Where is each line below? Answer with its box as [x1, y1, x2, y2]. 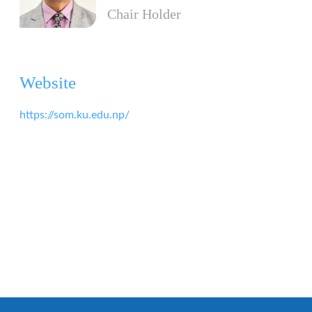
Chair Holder [107, 6, 181, 22]
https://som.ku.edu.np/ [19, 109, 130, 120]
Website [19, 73, 76, 92]
